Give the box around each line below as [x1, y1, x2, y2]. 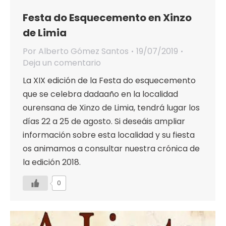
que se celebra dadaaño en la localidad [23, 88, 178, 100]
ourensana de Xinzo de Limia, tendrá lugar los [23, 102, 200, 114]
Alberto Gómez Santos [38, 45, 129, 58]
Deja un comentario [23, 57, 101, 69]
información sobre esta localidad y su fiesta [23, 129, 195, 141]
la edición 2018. [23, 156, 89, 168]
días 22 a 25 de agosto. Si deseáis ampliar [23, 116, 185, 128]
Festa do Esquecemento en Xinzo [23, 11, 192, 25]
